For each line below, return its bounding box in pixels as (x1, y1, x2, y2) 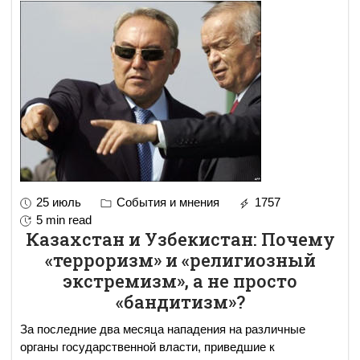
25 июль (36, 195, 81, 210)
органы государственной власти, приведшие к (20, 340, 275, 354)
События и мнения (113, 195, 219, 210)
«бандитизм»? (115, 290, 245, 314)
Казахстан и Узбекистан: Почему (25, 227, 335, 252)
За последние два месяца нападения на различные (20, 322, 305, 337)
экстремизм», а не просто (63, 269, 297, 293)
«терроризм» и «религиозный (44, 248, 316, 272)
